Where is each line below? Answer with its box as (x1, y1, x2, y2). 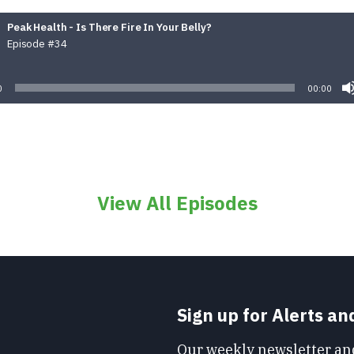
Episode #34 (7, 37, 67, 51)
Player (6, 66, 26, 75)
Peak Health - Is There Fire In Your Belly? (7, 21, 212, 34)
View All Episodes (96, 190, 258, 216)
